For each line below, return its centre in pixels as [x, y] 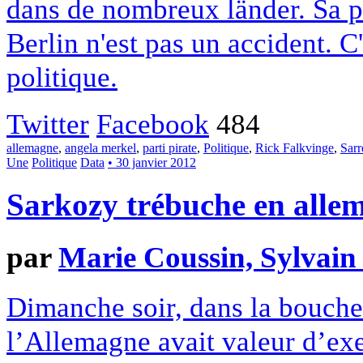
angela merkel [100, 148]
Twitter [48, 124]
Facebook [153, 124]
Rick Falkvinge [295, 148]
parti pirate [170, 148]
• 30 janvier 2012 [152, 163]
